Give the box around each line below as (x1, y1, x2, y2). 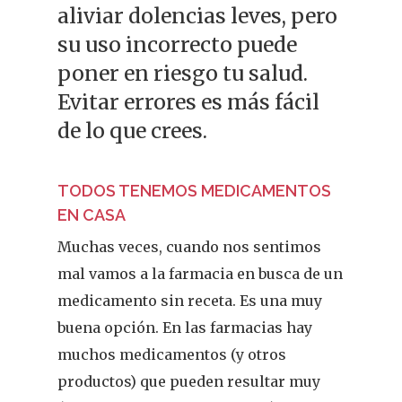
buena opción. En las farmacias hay (57, 319, 313, 336)
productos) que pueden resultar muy (57, 372, 321, 390)
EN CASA (57, 205, 127, 224)
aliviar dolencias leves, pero (57, 3, 338, 29)
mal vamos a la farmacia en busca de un (57, 265, 344, 283)
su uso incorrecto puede (57, 31, 298, 57)
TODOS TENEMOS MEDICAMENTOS (57, 181, 332, 200)
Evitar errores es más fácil (57, 89, 320, 115)
